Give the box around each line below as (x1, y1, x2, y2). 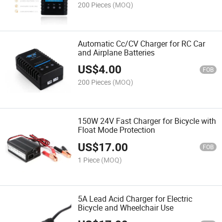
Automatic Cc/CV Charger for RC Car (78, 38, 206, 49)
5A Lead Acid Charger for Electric (78, 193, 193, 204)
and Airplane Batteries (78, 47, 155, 58)
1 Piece (78, 155, 100, 165)
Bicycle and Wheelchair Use (78, 202, 174, 213)
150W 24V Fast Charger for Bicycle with (78, 115, 217, 127)
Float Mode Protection (78, 124, 156, 136)
